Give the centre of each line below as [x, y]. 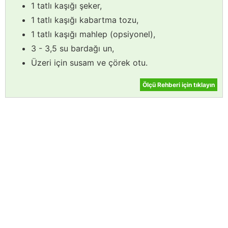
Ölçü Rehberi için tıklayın [179, 85]
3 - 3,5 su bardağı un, [73, 49]
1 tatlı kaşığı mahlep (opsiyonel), [93, 34]
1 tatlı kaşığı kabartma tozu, [85, 20]
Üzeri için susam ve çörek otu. [89, 63]
